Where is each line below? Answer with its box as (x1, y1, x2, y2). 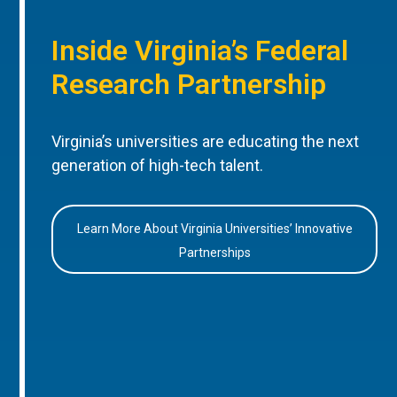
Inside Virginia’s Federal (51, 34, 349, 68)
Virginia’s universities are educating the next (51, 131, 360, 151)
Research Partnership (51, 67, 327, 102)
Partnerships (178, 245, 251, 261)
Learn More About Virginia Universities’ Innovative (76, 222, 353, 237)
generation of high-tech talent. (51, 155, 268, 175)
